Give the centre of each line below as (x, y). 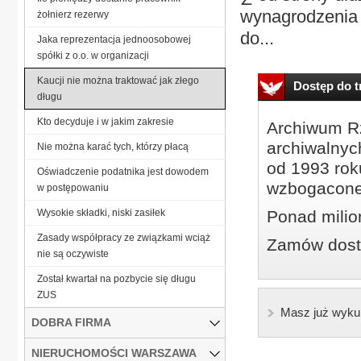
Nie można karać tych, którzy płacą (113, 146)
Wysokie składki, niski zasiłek (101, 212)
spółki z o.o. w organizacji (93, 55)
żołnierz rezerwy (73, 14)
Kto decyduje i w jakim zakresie (106, 121)
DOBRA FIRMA (71, 322)
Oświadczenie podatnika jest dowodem (123, 171)
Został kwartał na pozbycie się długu (116, 278)
